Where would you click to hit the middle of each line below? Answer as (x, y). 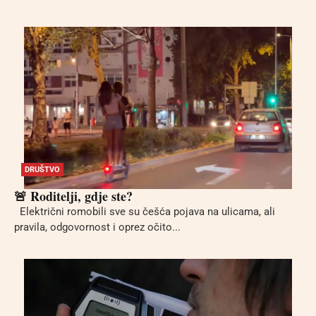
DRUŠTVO (42, 169)
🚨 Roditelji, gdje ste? (73, 196)
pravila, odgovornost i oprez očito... (97, 227)
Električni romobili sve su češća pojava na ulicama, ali (145, 211)
